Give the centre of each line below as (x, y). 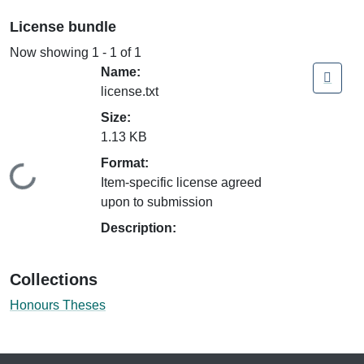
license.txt (130, 91)
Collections (54, 279)
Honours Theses (58, 305)
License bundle (63, 26)
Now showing (51, 52)
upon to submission (157, 201)
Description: (139, 227)
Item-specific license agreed (181, 182)
